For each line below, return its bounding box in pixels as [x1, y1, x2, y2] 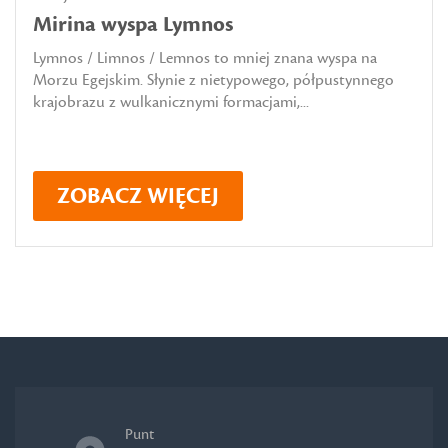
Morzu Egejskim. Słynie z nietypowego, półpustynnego [33, 69, 394, 90]
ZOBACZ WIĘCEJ [57, 181, 219, 210]
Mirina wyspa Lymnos [33, 10, 233, 38]
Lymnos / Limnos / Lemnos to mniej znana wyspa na [33, 47, 377, 68]
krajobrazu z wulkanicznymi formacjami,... [33, 91, 309, 112]
